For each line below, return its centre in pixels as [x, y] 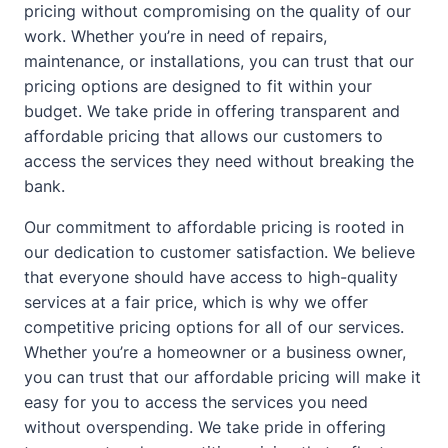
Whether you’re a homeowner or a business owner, [215, 351]
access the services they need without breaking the [219, 160]
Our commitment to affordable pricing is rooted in [214, 226]
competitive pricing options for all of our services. [214, 326]
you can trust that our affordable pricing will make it [222, 376]
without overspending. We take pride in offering [205, 426]
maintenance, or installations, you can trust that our [219, 60]
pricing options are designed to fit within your [198, 85]
